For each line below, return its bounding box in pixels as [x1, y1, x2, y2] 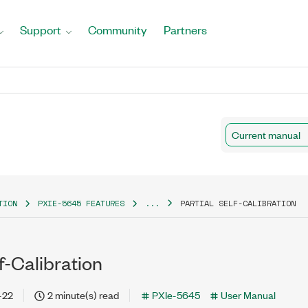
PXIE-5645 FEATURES [38, 197, 124, 209]
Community [88, 22, 147, 37]
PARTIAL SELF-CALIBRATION [180, 197, 296, 209]
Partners [164, 22, 207, 37]
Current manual [232, 126, 300, 142]
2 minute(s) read [47, 287, 119, 302]
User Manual [221, 287, 276, 302]
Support [20, 22, 61, 37]
